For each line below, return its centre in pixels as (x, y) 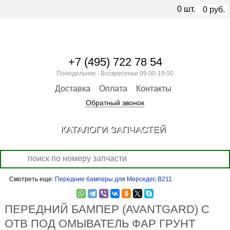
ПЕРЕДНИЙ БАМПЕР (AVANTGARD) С (107, 209)
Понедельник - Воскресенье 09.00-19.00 (115, 73)
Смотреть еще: (32, 179)
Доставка (73, 89)
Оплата (113, 89)
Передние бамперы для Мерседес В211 (113, 179)
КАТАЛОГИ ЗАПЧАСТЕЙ (113, 129)
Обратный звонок (115, 103)
